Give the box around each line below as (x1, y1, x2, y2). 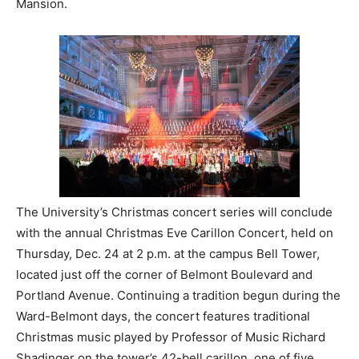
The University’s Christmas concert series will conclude (16, 204, 333, 220)
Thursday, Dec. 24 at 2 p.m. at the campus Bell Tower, (16, 245, 320, 261)
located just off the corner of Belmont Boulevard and (16, 266, 313, 282)
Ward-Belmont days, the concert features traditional (16, 308, 310, 324)
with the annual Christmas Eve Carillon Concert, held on (16, 224, 333, 240)
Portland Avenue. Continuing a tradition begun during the (16, 287, 341, 303)
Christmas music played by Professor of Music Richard (16, 329, 325, 345)
